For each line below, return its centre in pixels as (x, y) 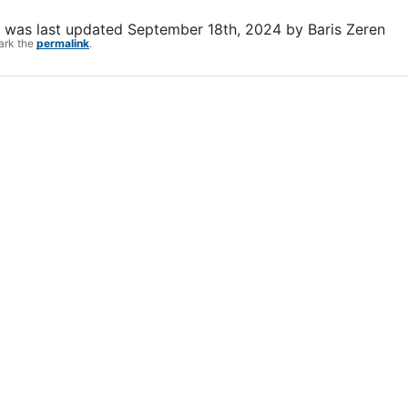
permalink (63, 44)
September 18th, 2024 (204, 30)
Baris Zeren (347, 30)
